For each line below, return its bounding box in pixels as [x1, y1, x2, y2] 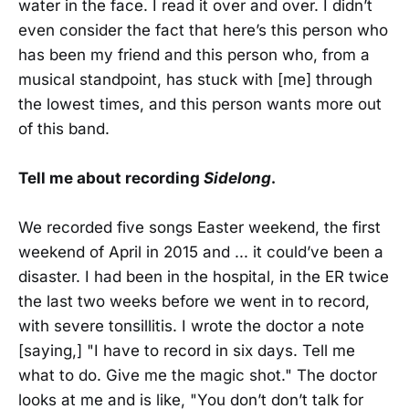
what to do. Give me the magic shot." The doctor [18, 366, 377, 385]
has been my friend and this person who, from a [18, 45, 370, 64]
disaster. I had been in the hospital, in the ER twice [18, 267, 389, 287]
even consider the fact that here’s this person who [18, 20, 388, 39]
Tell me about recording [18, 169, 204, 188]
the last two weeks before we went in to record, [18, 292, 370, 311]
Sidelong [204, 169, 271, 188]
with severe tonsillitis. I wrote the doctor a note [18, 317, 364, 336]
